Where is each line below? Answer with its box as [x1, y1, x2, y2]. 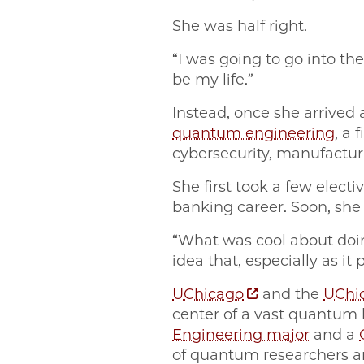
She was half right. [172, 17, 315, 36]
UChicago [172, 285, 244, 304]
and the [258, 285, 323, 304]
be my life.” [172, 71, 258, 89]
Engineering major [172, 326, 310, 344]
